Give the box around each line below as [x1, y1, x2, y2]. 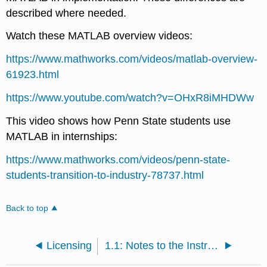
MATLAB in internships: [6, 130, 118, 142]
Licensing [46, 239, 92, 252]
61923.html [6, 69, 60, 81]
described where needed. [6, 7, 127, 19]
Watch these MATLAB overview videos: [6, 30, 193, 42]
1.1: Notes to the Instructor [207, 239, 219, 252]
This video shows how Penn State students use [6, 114, 231, 127]
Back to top [6, 203, 49, 213]
